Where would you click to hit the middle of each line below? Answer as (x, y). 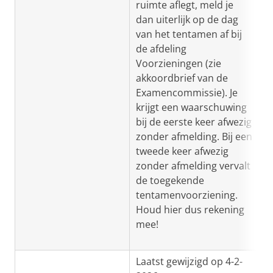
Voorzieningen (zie (179, 63)
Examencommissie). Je (187, 93)
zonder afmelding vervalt (193, 166)
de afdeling (161, 49)
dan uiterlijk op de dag (187, 19)
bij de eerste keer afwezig (194, 122)
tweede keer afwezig (182, 151)
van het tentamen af (182, 34)
